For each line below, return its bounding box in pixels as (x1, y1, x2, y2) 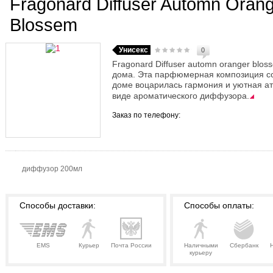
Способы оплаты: (183, 200, 254, 211)
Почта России (110, 242, 152, 249)
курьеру (190, 249, 212, 257)
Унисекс (118, 46, 148, 55)
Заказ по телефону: (112, 111, 180, 120)
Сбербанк (229, 242, 258, 249)
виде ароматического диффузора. (112, 91, 249, 101)
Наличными (183, 242, 218, 249)
